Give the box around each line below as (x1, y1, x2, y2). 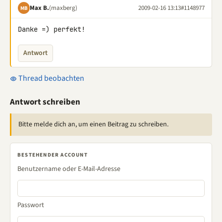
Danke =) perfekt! (18, 25, 85, 34)
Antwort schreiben (10, 96, 80, 108)
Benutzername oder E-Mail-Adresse (17, 164, 120, 174)
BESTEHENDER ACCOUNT (17, 151, 88, 159)
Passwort (17, 200, 44, 210)
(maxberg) (49, 3, 77, 12)
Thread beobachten (17, 73, 84, 84)
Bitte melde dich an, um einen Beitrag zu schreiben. (18, 119, 168, 129)
